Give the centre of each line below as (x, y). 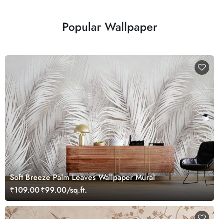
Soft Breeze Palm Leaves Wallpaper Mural (82, 177)
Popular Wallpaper (109, 27)
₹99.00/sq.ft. (64, 190)
